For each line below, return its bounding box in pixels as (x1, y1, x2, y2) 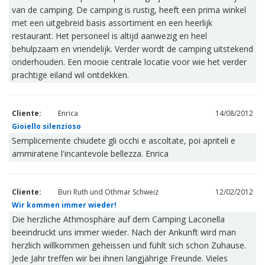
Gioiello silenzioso (12, 121, 81, 131)
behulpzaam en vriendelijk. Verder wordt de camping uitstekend (12, 43, 253, 54)
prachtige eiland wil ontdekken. (12, 69, 129, 80)
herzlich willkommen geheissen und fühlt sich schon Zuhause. (12, 240, 246, 251)
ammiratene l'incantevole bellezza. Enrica (12, 148, 169, 159)
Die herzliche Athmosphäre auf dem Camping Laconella (12, 214, 225, 225)
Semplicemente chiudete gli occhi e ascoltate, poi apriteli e (12, 135, 235, 146)
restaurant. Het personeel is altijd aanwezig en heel (12, 30, 207, 41)
